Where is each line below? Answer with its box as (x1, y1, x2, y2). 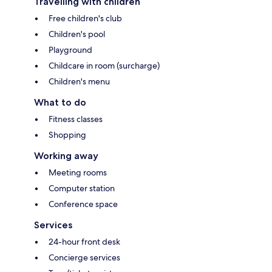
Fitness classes (49, 113, 103, 124)
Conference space (49, 198, 118, 209)
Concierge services (49, 251, 120, 263)
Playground (49, 44, 92, 55)
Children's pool (49, 28, 105, 39)
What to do (34, 96, 86, 108)
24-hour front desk (49, 236, 120, 247)
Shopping (49, 129, 86, 140)
